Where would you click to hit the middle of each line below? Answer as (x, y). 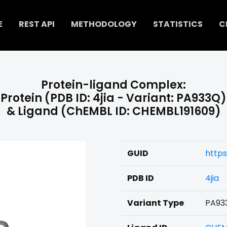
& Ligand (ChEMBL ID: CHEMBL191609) (113, 111)
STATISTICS (178, 24)
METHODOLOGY (104, 24)
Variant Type (156, 203)
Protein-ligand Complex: (113, 85)
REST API (36, 24)
